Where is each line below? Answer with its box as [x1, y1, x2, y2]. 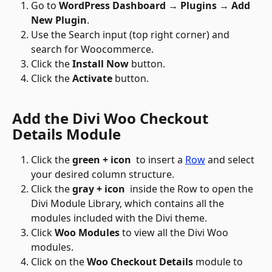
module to [193, 255, 245, 269]
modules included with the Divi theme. [31, 211, 207, 225]
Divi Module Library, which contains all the [31, 197, 226, 211]
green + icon [72, 153, 131, 167]
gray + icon [72, 182, 127, 196]
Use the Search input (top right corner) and [31, 27, 232, 41]
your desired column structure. [31, 168, 174, 182]
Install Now [72, 56, 129, 70]
